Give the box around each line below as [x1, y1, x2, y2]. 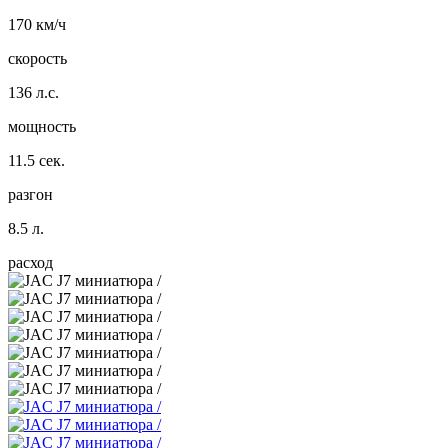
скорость [8, 49, 67, 67]
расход [8, 253, 53, 271]
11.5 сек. [8, 151, 65, 169]
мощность [8, 117, 76, 135]
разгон [8, 185, 53, 203]
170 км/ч [8, 15, 66, 33]
